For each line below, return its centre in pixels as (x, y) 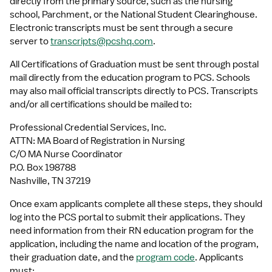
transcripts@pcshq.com (102, 41)
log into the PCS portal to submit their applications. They (127, 217)
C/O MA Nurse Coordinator (66, 154)
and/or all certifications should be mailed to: (101, 104)
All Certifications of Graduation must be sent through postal (134, 64)
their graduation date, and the (73, 257)
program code (165, 257)
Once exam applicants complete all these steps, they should (136, 204)
